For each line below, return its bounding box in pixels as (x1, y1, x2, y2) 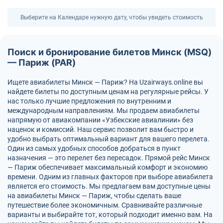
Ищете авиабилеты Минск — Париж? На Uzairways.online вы (7, 78, 203, 86)
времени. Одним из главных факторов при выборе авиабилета (7, 173, 213, 181)
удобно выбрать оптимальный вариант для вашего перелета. (7, 135, 210, 143)
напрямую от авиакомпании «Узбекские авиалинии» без (7, 116, 193, 124)
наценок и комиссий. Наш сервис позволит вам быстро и (7, 125, 194, 133)
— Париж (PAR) (7, 57, 76, 68)
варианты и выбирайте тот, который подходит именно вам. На (7, 211, 213, 219)
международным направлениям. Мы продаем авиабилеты (7, 107, 200, 114)
